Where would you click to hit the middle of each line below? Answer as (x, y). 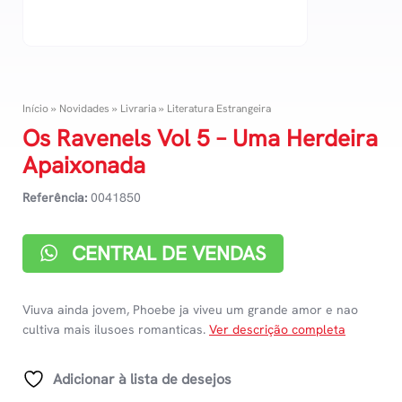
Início (35, 109)
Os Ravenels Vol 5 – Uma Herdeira (200, 139)
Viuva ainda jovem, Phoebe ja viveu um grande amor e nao (190, 310)
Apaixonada (84, 166)
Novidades (84, 109)
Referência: (55, 198)
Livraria (138, 109)
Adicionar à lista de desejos (142, 380)
